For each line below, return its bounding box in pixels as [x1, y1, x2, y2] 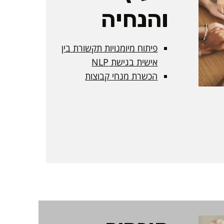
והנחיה [101, 5, 168, 32]
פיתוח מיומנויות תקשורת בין [61, 41, 158, 54]
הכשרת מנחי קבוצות [85, 69, 158, 82]
